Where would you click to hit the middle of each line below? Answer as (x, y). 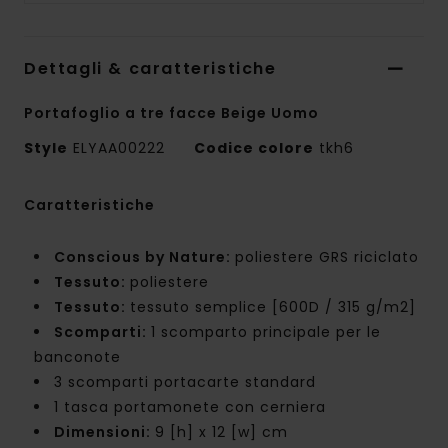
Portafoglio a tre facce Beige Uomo (171, 113)
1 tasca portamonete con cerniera (190, 407)
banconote (77, 357)
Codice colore (254, 148)
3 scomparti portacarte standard (185, 382)
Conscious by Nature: (144, 257)
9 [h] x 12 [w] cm (221, 432)
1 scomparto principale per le (266, 332)
